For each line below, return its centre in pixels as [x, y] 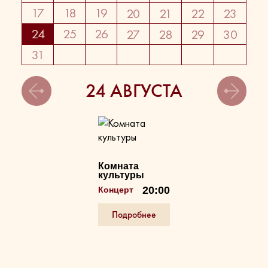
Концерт [116, 190]
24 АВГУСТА [134, 91]
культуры [121, 175]
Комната [119, 166]
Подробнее [134, 215]
